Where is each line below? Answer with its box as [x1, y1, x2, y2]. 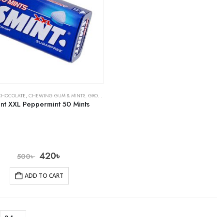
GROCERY [88, 92, 98, 100]
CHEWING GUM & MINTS [29, 92, 85, 100]
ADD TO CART [25, 171, 64, 180]
